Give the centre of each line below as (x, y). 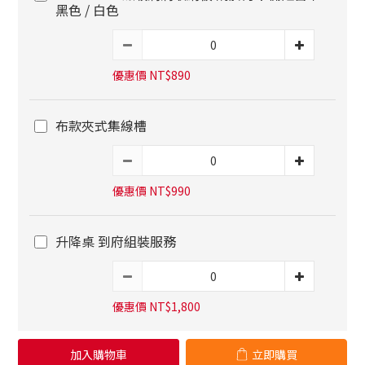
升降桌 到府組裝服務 (116, 242)
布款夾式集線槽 (101, 126)
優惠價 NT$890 (152, 75)
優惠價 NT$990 (152, 191)
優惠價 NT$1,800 (156, 307)
